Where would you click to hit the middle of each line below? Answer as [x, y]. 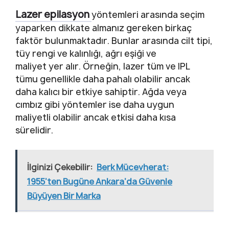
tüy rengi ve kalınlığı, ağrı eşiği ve [86, 54]
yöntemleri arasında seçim [148, 15]
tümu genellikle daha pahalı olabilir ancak [103, 79]
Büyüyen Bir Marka [64, 196]
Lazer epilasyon [53, 15]
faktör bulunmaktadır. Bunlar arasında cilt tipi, [114, 41]
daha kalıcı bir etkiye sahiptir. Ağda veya [101, 92]
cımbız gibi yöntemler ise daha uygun [95, 105]
